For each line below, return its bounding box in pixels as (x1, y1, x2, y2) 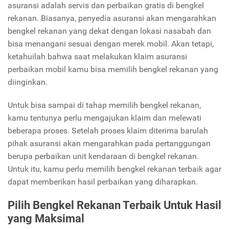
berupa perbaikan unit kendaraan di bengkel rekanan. (8, 151, 199, 161)
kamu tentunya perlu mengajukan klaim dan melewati (8, 112, 201, 123)
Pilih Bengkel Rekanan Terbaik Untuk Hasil (8, 198, 221, 212)
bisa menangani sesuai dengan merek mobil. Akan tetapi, (8, 38, 214, 49)
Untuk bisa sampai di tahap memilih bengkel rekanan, (8, 100, 201, 110)
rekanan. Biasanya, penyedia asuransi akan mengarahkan (8, 13, 216, 23)
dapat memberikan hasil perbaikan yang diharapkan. (8, 176, 198, 187)
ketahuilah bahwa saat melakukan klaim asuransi (8, 51, 187, 61)
